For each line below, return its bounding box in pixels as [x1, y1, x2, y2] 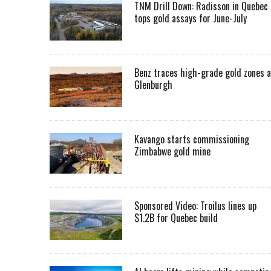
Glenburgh [134, 77, 172, 93]
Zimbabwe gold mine [134, 144, 211, 159]
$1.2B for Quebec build [134, 211, 218, 226]
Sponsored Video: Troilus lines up [134, 198, 256, 214]
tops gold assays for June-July [134, 11, 247, 26]
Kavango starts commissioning [134, 132, 249, 147]
